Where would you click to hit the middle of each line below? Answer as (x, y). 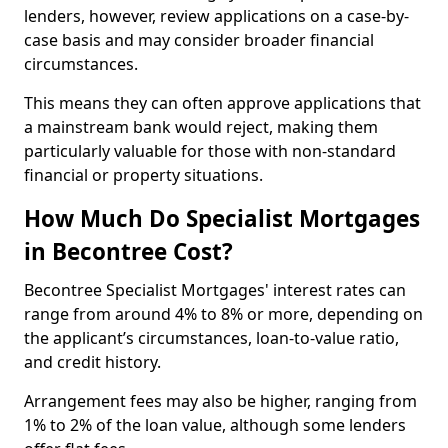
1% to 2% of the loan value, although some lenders (215, 425)
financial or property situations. (143, 175)
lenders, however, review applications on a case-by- (216, 16)
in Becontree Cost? (128, 251)
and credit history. (92, 362)
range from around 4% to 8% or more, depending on (223, 314)
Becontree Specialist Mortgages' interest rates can (215, 290)
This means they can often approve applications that (222, 103)
